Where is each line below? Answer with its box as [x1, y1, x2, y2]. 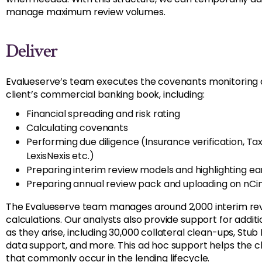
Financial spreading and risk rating [26, 107, 180, 120]
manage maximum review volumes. [6, 5, 166, 19]
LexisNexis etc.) [26, 149, 94, 163]
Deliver [6, 39, 57, 63]
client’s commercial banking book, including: [6, 88, 205, 101]
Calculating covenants [26, 121, 128, 135]
